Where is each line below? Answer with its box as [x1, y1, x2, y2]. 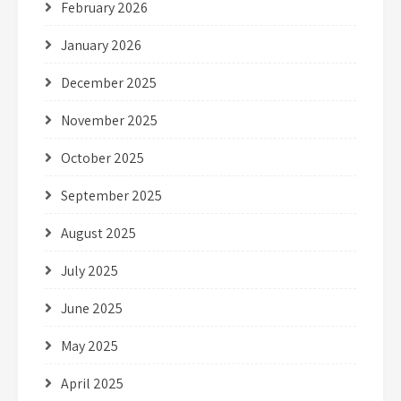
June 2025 [61, 299, 123, 318]
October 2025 [61, 149, 144, 167]
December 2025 [61, 73, 157, 92]
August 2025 [61, 224, 136, 243]
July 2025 [61, 261, 118, 280]
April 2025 [61, 374, 124, 393]
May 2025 [61, 337, 118, 355]
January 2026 [61, 36, 141, 55]
